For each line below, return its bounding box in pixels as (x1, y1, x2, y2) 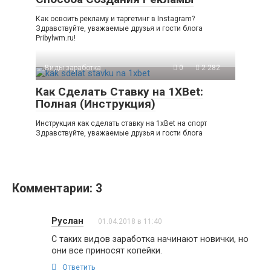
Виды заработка (45, 63, 101, 72)
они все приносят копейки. (51, 245, 165, 255)
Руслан (51, 215, 83, 226)
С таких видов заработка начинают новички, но (51, 233, 249, 244)
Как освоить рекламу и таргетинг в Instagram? (36, 14, 195, 23)
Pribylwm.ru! (36, 33, 76, 42)
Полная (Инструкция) (36, 96, 155, 111)
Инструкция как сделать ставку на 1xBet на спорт (36, 119, 207, 128)
